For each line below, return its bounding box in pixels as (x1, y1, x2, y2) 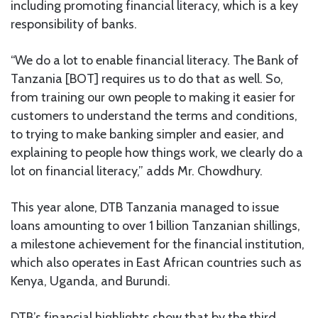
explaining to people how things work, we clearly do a (11, 145, 303, 161)
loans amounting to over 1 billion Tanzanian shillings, (11, 218, 300, 234)
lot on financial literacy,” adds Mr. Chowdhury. (11, 163, 263, 180)
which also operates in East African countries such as (11, 255, 302, 271)
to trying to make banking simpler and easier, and (11, 126, 284, 143)
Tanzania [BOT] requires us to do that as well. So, (11, 71, 283, 87)
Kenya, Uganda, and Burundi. (11, 273, 170, 290)
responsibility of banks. (11, 16, 137, 33)
